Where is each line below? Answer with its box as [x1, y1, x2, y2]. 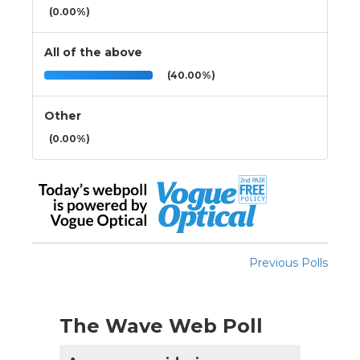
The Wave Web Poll [59, 313, 263, 337]
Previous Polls [249, 255, 328, 270]
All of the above [44, 44, 142, 59]
